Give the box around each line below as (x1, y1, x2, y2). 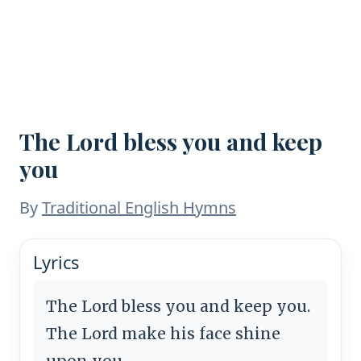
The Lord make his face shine (46, 323, 280, 343)
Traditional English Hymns (42, 197, 236, 218)
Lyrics (33, 250, 79, 274)
